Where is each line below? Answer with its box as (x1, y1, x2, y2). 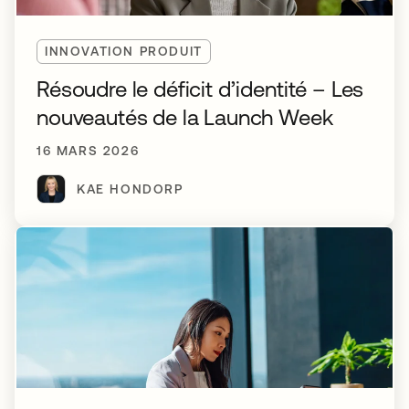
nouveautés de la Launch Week (37, 105, 333, 130)
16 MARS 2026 (37, 143, 140, 158)
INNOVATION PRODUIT (45, 44, 203, 58)
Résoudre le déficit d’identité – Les (37, 77, 364, 101)
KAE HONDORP (77, 181, 184, 196)
